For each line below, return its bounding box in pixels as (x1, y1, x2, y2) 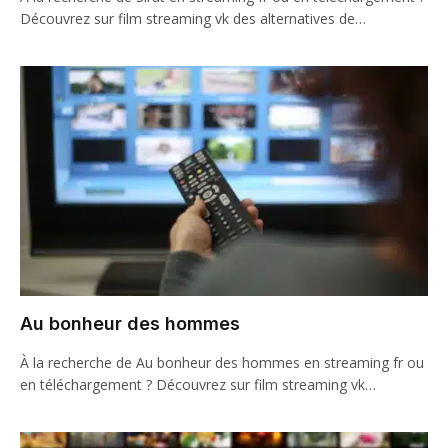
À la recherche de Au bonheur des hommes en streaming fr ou (20, 352, 424, 372)
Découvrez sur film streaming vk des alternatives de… (20, 9, 366, 28)
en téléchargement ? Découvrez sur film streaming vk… (20, 374, 376, 394)
